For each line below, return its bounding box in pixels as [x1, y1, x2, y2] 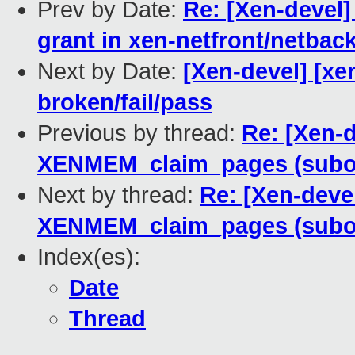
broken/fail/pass [37, 90, 212, 116]
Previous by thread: [37, 120, 242, 147]
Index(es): [37, 244, 140, 270]
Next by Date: [37, 59, 183, 85]
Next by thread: [37, 182, 200, 208]
